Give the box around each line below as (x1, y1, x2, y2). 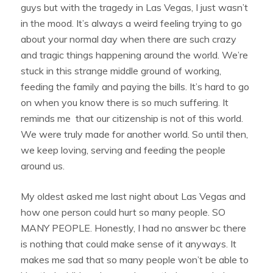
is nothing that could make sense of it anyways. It (21, 237, 237, 250)
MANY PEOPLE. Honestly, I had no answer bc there (21, 221, 247, 234)
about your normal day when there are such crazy (21, 32, 237, 45)
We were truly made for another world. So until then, (21, 127, 249, 140)
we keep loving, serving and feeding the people (21, 143, 226, 156)
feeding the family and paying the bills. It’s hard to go (21, 80, 250, 93)
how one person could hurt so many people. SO (21, 205, 226, 218)
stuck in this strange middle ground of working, (21, 64, 222, 77)
